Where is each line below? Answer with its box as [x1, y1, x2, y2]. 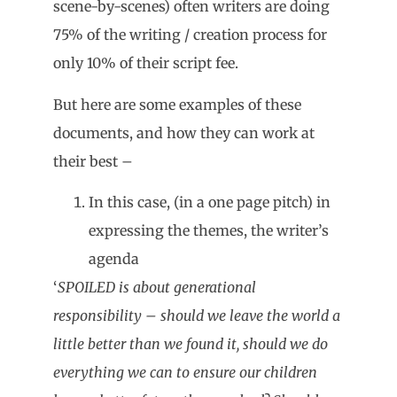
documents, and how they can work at [53, 123, 315, 142]
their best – [53, 152, 133, 170]
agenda [89, 250, 139, 269]
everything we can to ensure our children [53, 363, 317, 382]
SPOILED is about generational [58, 278, 256, 297]
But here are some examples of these [53, 95, 301, 113]
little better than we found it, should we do [53, 335, 328, 354]
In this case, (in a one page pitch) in [89, 193, 331, 212]
